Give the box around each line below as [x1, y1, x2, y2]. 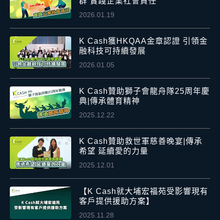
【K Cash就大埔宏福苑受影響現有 [79, 187, 209, 196]
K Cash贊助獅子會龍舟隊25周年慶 [79, 87, 210, 96]
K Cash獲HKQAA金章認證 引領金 [79, 37, 208, 46]
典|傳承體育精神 [79, 97, 140, 106]
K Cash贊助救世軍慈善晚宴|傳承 [79, 137, 203, 146]
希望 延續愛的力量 [79, 147, 149, 156]
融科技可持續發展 [79, 47, 146, 55]
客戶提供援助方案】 [79, 197, 155, 206]
